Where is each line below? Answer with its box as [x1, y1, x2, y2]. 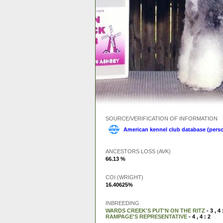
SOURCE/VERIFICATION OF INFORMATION [106, 115, 218, 121]
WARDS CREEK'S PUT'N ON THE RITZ [106, 208, 205, 214]
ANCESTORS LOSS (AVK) [106, 148, 171, 154]
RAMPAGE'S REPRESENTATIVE [106, 214, 187, 220]
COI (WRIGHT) [106, 174, 143, 180]
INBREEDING [106, 200, 139, 206]
